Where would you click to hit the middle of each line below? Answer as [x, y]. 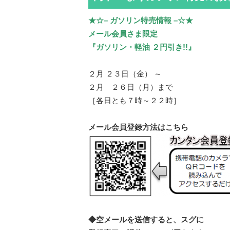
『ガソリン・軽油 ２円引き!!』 [142, 47]
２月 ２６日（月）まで [131, 87]
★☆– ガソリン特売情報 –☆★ [141, 21]
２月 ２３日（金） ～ [125, 74]
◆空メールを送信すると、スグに [146, 220]
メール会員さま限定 [123, 34]
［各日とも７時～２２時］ [135, 101]
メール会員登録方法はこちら [138, 127]
